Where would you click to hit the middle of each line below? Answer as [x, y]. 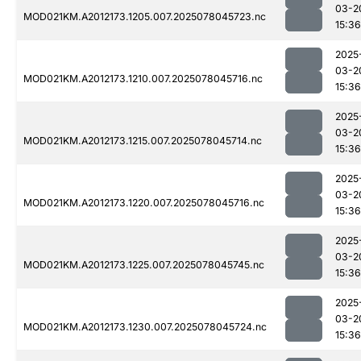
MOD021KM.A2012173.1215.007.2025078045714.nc [143, 141]
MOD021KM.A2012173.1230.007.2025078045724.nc [145, 327]
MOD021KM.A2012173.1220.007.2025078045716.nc [144, 203]
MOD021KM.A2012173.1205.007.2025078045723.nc [145, 17]
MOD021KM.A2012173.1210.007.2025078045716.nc [143, 79]
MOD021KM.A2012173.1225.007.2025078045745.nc [144, 265]
